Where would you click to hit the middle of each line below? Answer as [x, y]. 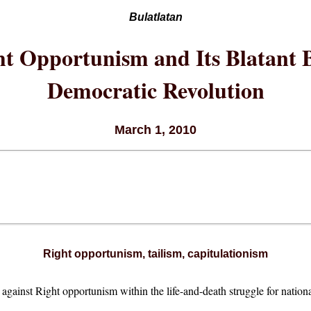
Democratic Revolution [155, 90]
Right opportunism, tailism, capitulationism [155, 254]
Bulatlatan [155, 17]
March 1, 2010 [155, 130]
